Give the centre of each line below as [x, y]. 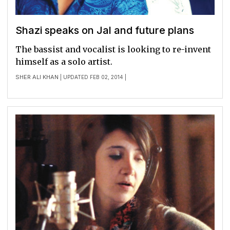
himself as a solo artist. [64, 62]
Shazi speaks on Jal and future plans [105, 31]
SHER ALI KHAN [37, 77]
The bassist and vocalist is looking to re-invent [113, 50]
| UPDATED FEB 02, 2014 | [92, 77]
